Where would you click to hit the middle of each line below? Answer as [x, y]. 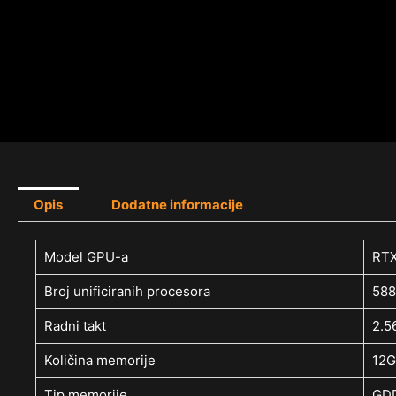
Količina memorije [100, 360]
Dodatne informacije [177, 204]
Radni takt [75, 325]
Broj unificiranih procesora [127, 291]
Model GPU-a [86, 256]
